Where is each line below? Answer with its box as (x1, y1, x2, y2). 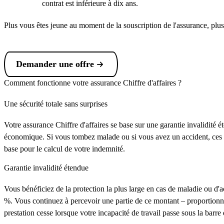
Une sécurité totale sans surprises (4, 99, 107, 108)
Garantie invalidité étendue (4, 163, 88, 172)
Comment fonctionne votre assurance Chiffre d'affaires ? (4, 78, 181, 87)
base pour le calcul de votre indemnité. (4, 144, 125, 153)
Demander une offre (16, 59, 94, 69)
